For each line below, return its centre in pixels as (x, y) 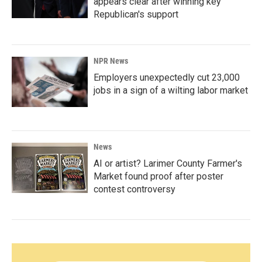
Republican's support (136, 14)
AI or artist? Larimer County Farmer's (168, 163)
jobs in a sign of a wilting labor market (171, 90)
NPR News (111, 61)
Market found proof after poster (158, 176)
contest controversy (135, 189)
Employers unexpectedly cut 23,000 (167, 77)
